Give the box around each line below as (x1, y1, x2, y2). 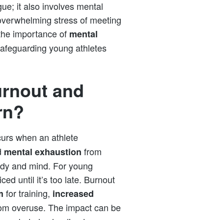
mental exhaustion (4, 145, 82, 158)
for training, (3, 186, 53, 199)
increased (53, 187, 94, 200)
